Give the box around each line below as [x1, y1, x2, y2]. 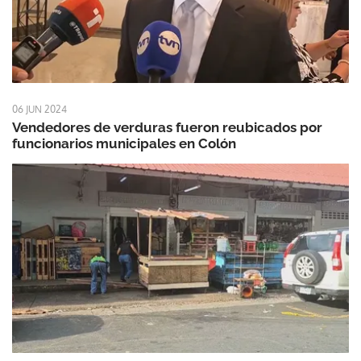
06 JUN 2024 [12, 103, 67, 116]
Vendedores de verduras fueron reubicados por [12, 119, 322, 136]
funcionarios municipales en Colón [12, 135, 236, 152]
